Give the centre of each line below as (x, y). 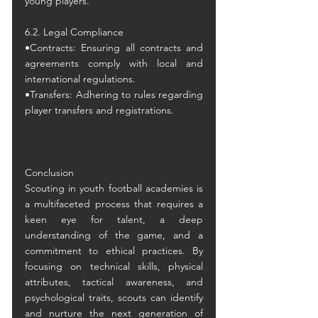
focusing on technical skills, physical (114, 266)
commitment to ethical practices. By (114, 251)
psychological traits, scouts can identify (114, 297)
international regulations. (80, 79)
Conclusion (49, 172)
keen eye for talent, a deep (114, 219)
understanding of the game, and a (114, 235)
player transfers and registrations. (99, 110)
